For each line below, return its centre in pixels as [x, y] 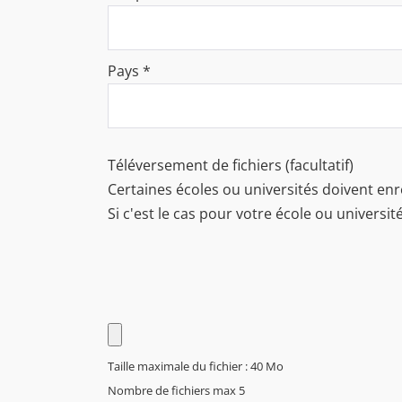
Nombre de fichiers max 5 [176, 390]
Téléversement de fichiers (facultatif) [231, 165]
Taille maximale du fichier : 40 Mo [196, 366]
